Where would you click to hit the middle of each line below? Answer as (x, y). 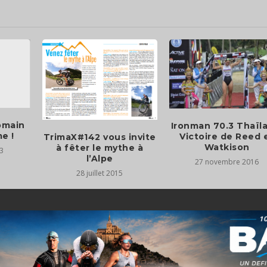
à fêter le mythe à (100, 148)
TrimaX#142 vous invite (100, 137)
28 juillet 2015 (100, 173)
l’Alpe (100, 158)
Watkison (227, 147)
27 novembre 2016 (227, 162)
